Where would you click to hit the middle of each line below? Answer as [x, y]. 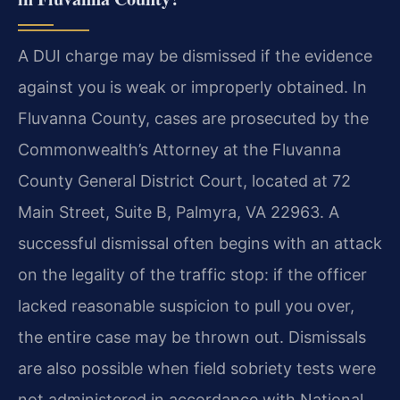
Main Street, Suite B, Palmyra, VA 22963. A [179, 212]
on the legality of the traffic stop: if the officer [192, 275]
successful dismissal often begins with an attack [200, 244]
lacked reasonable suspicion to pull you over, [186, 306]
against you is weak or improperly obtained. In [192, 87]
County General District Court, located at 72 [184, 181]
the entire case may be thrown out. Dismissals [192, 337]
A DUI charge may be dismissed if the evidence [195, 56]
